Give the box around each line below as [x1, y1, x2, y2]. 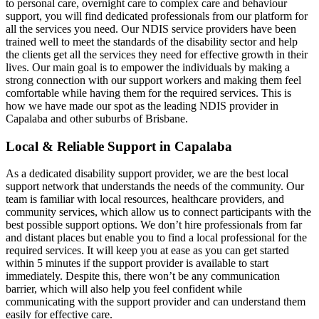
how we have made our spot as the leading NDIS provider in [6, 100, 278, 112]
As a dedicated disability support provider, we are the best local [6, 167, 288, 180]
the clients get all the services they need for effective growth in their [6, 48, 308, 61]
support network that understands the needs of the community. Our [6, 180, 304, 193]
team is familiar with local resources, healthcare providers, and [6, 193, 284, 206]
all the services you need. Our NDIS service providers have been [6, 23, 296, 35]
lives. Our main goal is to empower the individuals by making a [6, 61, 290, 73]
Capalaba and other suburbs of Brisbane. [6, 113, 188, 125]
